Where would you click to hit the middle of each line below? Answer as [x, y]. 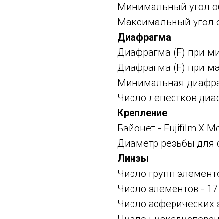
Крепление [142, 113]
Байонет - [141, 128]
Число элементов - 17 [167, 189]
